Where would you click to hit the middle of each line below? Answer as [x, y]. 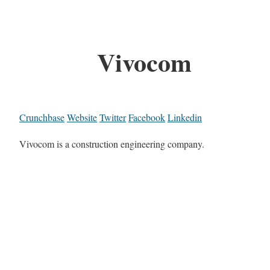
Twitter [113, 118]
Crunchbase [42, 118]
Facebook [147, 118]
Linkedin [185, 118]
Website [82, 118]
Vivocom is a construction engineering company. [112, 144]
